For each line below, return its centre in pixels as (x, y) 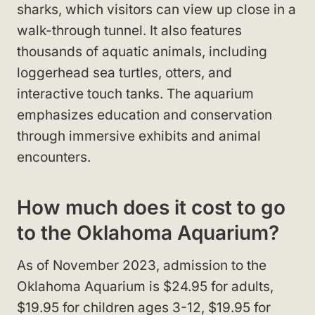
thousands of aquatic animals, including (142, 51)
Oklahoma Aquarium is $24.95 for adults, (145, 286)
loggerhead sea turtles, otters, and (124, 72)
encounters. (54, 157)
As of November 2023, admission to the (142, 265)
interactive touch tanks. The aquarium (135, 94)
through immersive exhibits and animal (139, 136)
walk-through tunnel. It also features (129, 30)
